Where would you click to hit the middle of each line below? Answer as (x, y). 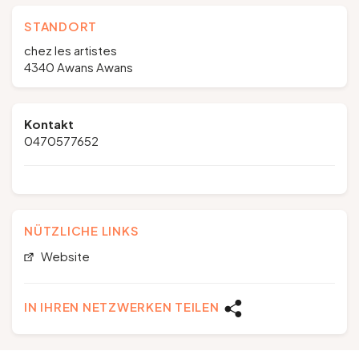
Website (64, 256)
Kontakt (49, 124)
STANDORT (61, 26)
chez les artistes (71, 50)
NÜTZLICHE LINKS (82, 230)
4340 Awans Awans (79, 67)
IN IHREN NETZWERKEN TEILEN (122, 307)
